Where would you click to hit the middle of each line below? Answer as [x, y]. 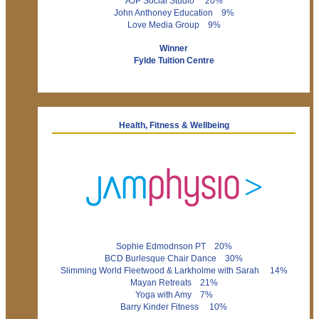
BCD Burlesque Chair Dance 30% [174, 258]
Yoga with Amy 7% [174, 294]
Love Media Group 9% [174, 25]
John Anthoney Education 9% [174, 12]
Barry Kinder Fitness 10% [174, 307]
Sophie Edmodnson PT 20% [174, 246]
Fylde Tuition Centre [174, 60]
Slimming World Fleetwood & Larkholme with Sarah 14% [174, 270]
